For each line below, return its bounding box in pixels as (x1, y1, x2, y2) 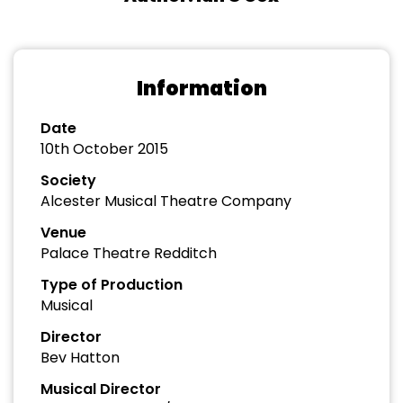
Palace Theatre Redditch (40, 243, 217, 264)
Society (40, 170, 96, 191)
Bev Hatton (40, 347, 120, 368)
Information (136, 75, 267, 103)
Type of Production (40, 274, 183, 295)
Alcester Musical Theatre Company (40, 191, 291, 211)
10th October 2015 (40, 139, 168, 159)
